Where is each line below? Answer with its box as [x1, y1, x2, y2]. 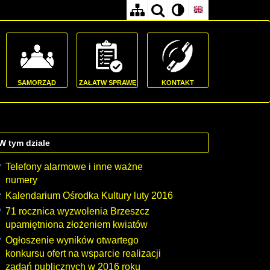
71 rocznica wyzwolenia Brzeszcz [5, 206, 149, 216]
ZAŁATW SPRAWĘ [78, 79, 136, 86]
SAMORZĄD [17, 79, 56, 86]
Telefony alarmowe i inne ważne [5, 162, 143, 172]
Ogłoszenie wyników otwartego [5, 235, 139, 245]
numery [5, 175, 37, 185]
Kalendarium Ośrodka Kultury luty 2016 [5, 190, 173, 201]
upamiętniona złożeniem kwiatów [5, 219, 148, 230]
